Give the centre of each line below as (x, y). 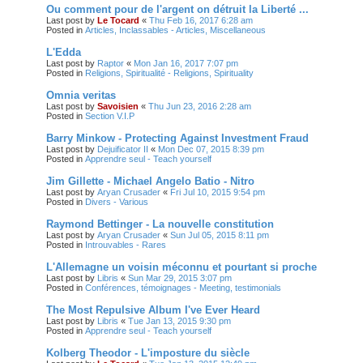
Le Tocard (118, 20)
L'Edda (64, 52)
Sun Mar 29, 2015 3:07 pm (180, 278)
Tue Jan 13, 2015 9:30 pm (179, 320)
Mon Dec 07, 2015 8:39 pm (211, 149)
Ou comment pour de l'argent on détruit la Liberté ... (177, 9)
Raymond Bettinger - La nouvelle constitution (160, 224)
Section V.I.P (110, 115)
